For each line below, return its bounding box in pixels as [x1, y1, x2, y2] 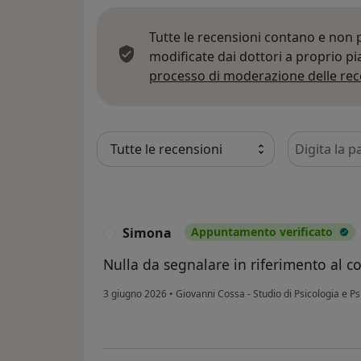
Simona [122, 223, 172, 242]
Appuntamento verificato [191, 223, 333, 239]
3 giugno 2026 [103, 286, 167, 301]
